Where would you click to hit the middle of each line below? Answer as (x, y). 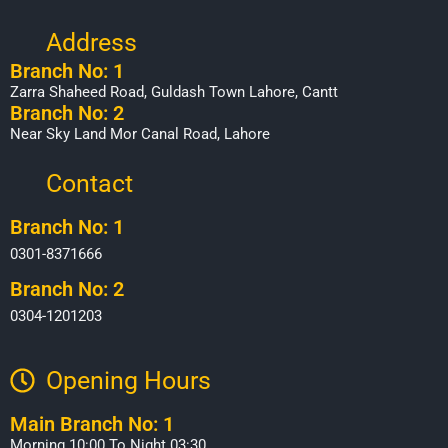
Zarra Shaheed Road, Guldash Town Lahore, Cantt (174, 91)
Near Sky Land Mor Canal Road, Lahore (140, 133)
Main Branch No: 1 (92, 423)
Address (92, 42)
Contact (90, 183)
